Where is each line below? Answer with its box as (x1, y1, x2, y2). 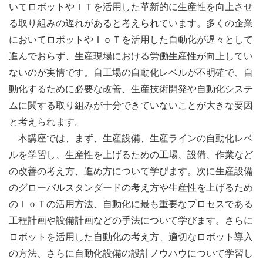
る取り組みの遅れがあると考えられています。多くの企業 (9, 18, 253, 28)
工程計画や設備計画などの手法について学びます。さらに (9, 215, 253, 225)
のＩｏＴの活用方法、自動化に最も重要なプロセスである (9, 198, 253, 209)
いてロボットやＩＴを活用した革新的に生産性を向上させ (9, 1, 253, 12)
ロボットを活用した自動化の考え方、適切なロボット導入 (9, 231, 253, 242)
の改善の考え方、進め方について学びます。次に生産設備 (9, 166, 253, 176)
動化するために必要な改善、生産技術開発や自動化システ (9, 83, 253, 94)
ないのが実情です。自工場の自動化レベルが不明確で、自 (9, 67, 253, 77)
